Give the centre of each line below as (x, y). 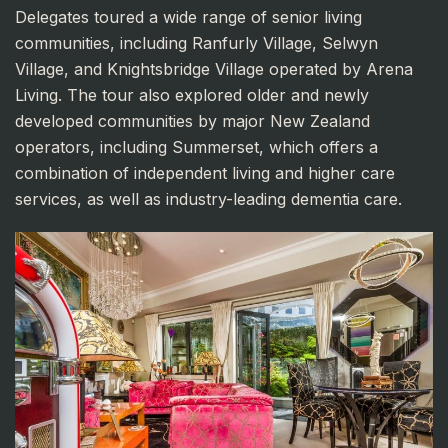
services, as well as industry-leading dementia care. (208, 198)
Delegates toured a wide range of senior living (188, 16)
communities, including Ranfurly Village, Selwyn (196, 42)
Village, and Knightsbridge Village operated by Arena (214, 68)
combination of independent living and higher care (205, 172)
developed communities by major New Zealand (192, 120)
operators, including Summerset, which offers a (196, 146)
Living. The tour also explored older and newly (192, 94)
